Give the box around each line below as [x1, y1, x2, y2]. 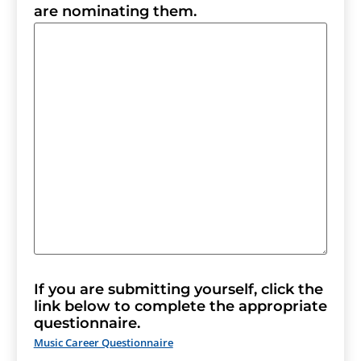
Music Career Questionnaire [33, 335, 173, 351]
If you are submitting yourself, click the [33, 280, 323, 299]
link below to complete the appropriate [33, 297, 327, 316]
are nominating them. [33, 2, 197, 21]
